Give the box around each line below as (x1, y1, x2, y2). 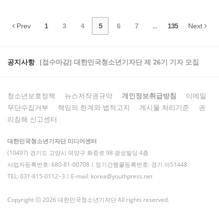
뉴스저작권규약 (65, 90, 112, 100)
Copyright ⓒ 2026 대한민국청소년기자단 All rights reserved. (7, 195, 169, 204)
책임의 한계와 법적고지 (58, 102, 130, 112)
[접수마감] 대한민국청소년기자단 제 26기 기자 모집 (40, 57, 199, 66)
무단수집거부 (7, 102, 48, 112)
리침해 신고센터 (7, 114, 57, 124)
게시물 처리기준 (139, 102, 189, 112)
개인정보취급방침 (122, 90, 176, 100)
